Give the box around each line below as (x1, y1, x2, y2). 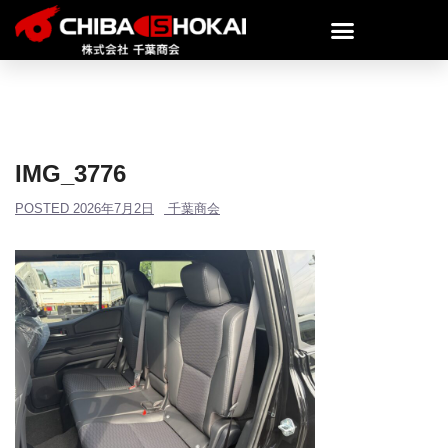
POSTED (15, 201, 73, 216)
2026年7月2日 (73, 201, 154, 216)
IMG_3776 (15, 160, 126, 187)
